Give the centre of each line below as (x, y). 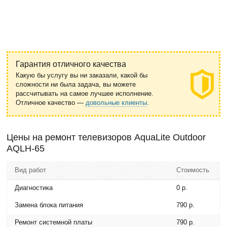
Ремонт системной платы (54, 222)
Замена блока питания (49, 205)
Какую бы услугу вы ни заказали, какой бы (82, 75)
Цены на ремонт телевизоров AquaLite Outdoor (106, 137)
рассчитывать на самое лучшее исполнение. (85, 93)
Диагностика (34, 188)
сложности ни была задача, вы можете (76, 84)
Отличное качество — (51, 103)
